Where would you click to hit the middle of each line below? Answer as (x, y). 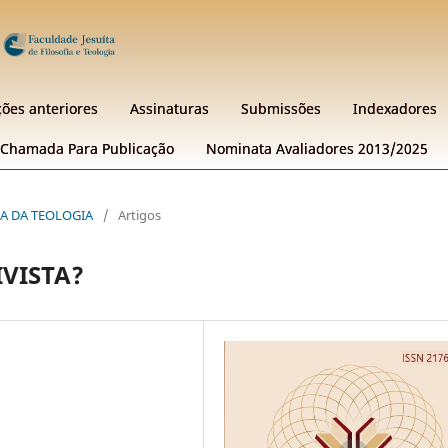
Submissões (281, 108)
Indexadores (395, 108)
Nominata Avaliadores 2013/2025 (317, 148)
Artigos (139, 214)
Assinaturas (169, 108)
